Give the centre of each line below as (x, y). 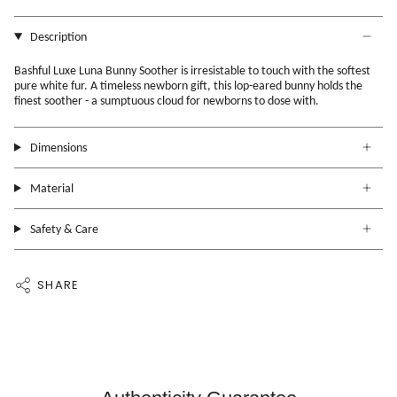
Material (50, 188)
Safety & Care (62, 229)
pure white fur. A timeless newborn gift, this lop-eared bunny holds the (188, 85)
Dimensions (57, 147)
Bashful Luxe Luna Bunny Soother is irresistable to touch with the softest (192, 70)
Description (57, 36)
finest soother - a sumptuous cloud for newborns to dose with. (167, 100)
